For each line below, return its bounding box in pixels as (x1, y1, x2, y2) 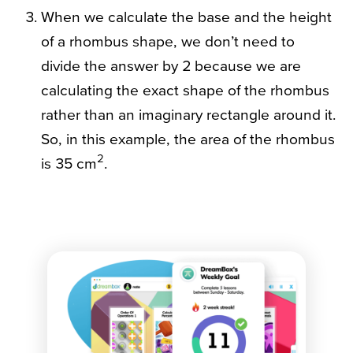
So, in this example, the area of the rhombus (41, 129, 335, 147)
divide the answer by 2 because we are (41, 56, 301, 74)
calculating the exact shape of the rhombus (41, 80, 329, 98)
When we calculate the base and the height (41, 7, 332, 25)
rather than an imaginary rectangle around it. (41, 105, 336, 123)
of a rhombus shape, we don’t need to (41, 32, 295, 50)
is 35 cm (41, 154, 97, 172)
